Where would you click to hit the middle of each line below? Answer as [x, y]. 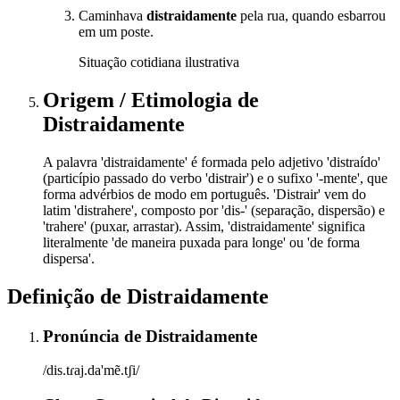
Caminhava [112, 16]
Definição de [67, 296]
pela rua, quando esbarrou [311, 16]
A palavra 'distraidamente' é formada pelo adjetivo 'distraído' [212, 162]
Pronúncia [83, 336]
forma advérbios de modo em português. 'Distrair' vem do [204, 194]
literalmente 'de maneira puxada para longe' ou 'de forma [201, 242]
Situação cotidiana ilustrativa [159, 62]
